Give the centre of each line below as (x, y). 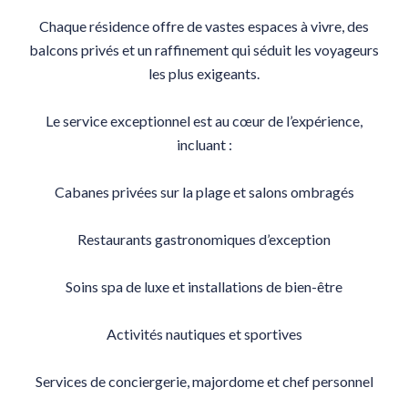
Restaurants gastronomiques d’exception (204, 239)
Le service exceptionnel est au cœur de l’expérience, (204, 121)
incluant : (204, 144)
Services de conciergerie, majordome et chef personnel (204, 381)
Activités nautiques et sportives (204, 334)
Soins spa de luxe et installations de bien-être (204, 286)
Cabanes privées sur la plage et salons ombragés (204, 192)
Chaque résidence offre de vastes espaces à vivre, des (204, 26)
